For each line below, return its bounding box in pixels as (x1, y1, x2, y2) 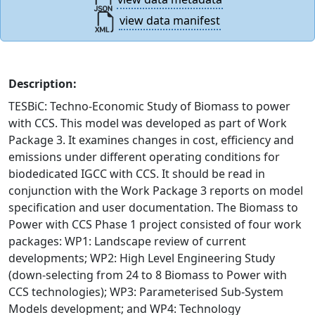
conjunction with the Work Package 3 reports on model (8, 183, 303, 198)
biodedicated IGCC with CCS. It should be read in (8, 166, 265, 181)
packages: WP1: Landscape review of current (8, 233, 246, 249)
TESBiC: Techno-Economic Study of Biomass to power (8, 98, 290, 114)
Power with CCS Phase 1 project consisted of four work (8, 217, 302, 232)
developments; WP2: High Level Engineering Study (8, 250, 275, 266)
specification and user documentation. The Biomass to (8, 200, 298, 215)
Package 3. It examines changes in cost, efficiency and (8, 132, 294, 148)
